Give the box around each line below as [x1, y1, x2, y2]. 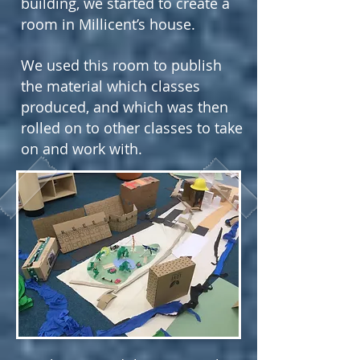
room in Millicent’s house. [21, 14, 195, 34]
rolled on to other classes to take [21, 118, 243, 137]
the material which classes [21, 76, 200, 96]
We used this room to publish [21, 55, 222, 75]
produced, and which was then [21, 97, 228, 117]
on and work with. [21, 139, 142, 158]
